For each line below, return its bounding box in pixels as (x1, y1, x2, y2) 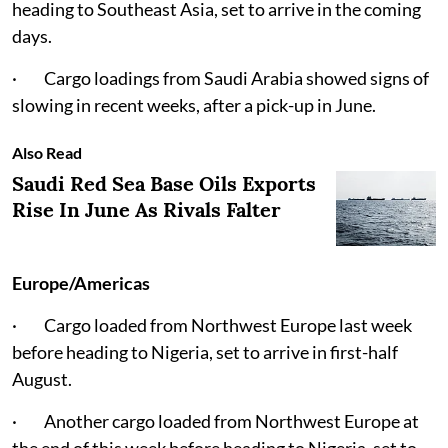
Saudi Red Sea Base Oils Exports (12, 171, 316, 197)
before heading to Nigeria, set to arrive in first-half (12, 341, 398, 364)
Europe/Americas (12, 272, 150, 295)
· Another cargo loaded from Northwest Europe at (12, 410, 419, 433)
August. (12, 368, 72, 391)
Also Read (12, 143, 82, 163)
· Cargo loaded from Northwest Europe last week (12, 314, 412, 337)
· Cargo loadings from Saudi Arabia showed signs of (12, 67, 429, 90)
